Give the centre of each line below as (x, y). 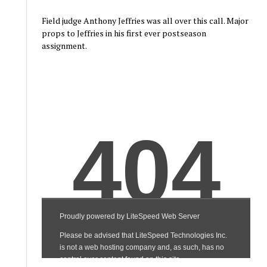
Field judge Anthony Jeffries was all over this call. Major (145, 21)
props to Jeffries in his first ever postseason (124, 33)
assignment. (64, 46)
